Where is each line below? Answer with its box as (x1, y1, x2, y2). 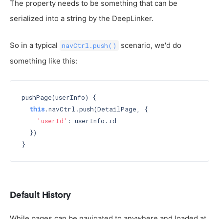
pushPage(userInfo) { (21, 93, 96, 102)
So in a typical (10, 40, 60, 50)
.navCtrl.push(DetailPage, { (44, 105, 148, 114)
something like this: (10, 56, 77, 66)
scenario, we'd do (119, 40, 181, 50)
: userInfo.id (67, 116, 116, 126)
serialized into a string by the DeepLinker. (10, 13, 153, 23)
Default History (10, 191, 71, 200)
